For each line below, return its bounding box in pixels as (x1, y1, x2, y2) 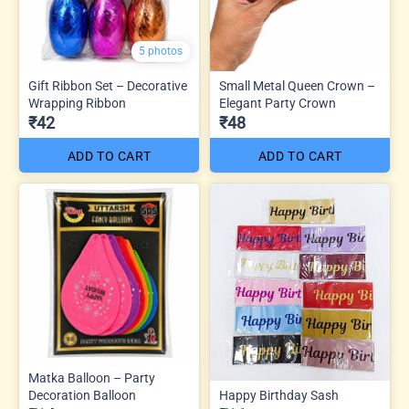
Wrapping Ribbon (28, 96, 126, 111)
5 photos (139, 45, 183, 58)
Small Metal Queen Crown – (219, 79, 375, 94)
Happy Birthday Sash (219, 388, 339, 404)
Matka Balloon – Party (28, 371, 155, 386)
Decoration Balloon (28, 388, 136, 404)
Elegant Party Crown (219, 96, 336, 111)
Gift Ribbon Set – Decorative (28, 79, 187, 94)
